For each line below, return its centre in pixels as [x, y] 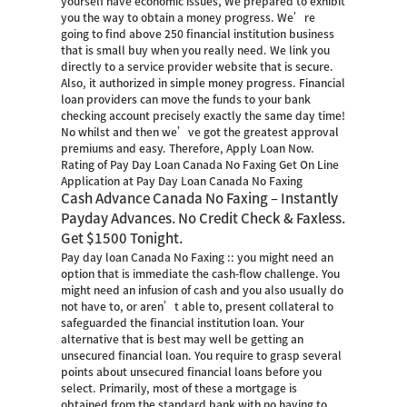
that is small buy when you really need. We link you [196, 50]
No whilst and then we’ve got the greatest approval [200, 132]
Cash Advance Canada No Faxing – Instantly [200, 199]
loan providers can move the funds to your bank [186, 99]
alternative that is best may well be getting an [183, 339]
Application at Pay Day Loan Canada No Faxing [182, 181]
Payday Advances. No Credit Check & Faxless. [203, 218]
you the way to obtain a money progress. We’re [189, 17]
